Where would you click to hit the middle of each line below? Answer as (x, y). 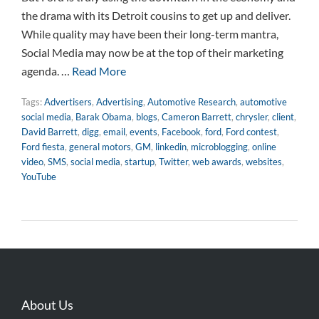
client (283, 117)
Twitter (173, 162)
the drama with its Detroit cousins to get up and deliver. (156, 15)
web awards (217, 162)
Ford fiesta (43, 147)
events (143, 132)
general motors (100, 147)
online (264, 147)
